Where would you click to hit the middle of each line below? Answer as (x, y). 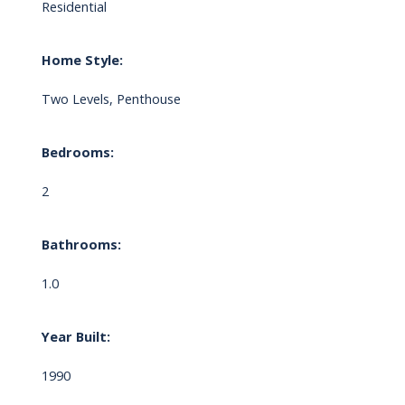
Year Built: (75, 337)
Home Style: (82, 60)
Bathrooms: (81, 245)
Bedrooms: (77, 152)
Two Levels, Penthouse (111, 99)
